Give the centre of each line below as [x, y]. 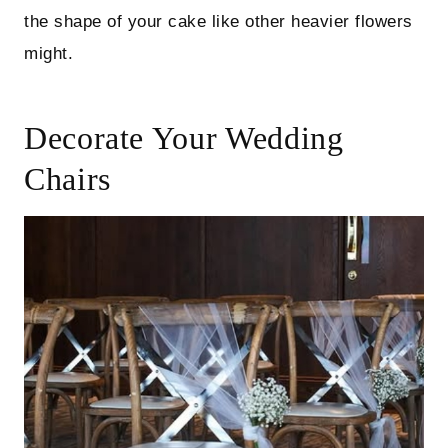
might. [49, 54]
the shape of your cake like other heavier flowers [218, 22]
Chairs [67, 179]
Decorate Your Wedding [184, 138]
